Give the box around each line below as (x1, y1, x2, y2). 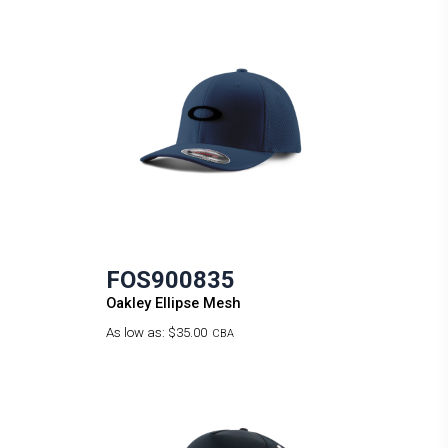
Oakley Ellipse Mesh (105, 293, 241, 312)
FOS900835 (105, 265, 235, 294)
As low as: (105, 324, 168, 340)
